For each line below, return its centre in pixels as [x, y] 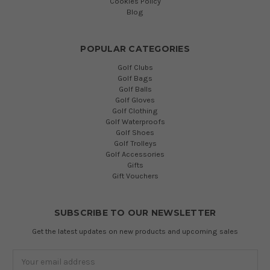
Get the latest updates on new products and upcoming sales [135, 231]
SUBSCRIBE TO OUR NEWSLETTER [135, 212]
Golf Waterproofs [135, 121]
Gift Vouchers [135, 175]
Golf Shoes [135, 132]
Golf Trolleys [135, 143]
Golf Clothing [135, 110]
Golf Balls [135, 89]
